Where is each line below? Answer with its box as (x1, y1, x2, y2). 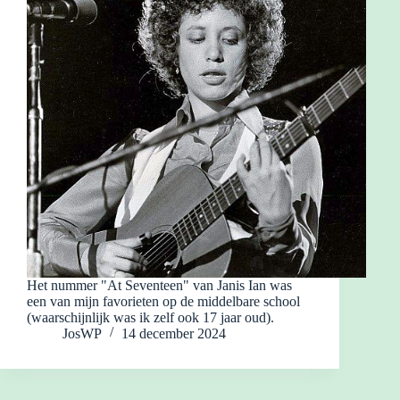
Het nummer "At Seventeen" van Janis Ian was (27, 277, 292, 293)
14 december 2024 (121, 325, 226, 341)
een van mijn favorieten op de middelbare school (27, 293, 300, 309)
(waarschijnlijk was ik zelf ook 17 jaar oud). (27, 309, 274, 325)
